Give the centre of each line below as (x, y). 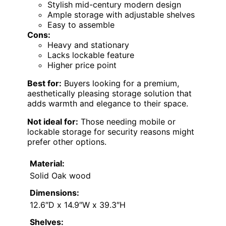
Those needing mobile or (127, 122)
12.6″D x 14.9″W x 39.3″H (78, 205)
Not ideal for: (53, 122)
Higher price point (82, 65)
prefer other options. (67, 142)
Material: (47, 164)
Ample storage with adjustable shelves (121, 15)
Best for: (44, 83)
